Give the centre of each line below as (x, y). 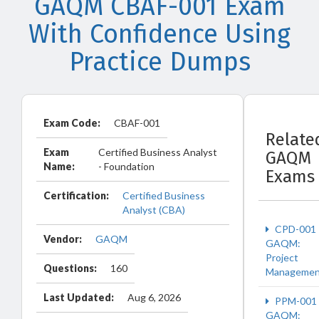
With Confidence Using (159, 34)
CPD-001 (294, 229)
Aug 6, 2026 (154, 297)
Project (282, 257)
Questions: (70, 268)
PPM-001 (295, 301)
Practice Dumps (159, 62)
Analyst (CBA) (154, 210)
